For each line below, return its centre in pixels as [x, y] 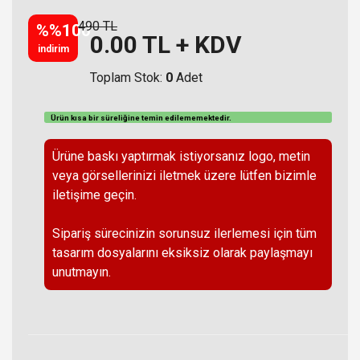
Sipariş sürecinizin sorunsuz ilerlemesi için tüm [184, 234]
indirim [53, 49]
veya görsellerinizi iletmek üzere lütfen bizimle [184, 176]
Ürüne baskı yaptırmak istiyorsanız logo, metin [181, 157]
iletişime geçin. [94, 195]
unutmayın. [82, 272]
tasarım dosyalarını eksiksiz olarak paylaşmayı [182, 253]
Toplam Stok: [128, 77]
